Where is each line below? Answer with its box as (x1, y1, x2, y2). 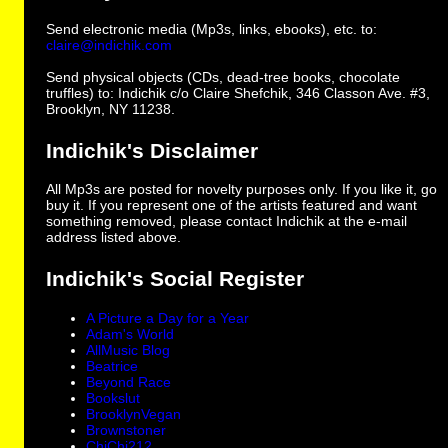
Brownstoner (86, 422, 167, 439)
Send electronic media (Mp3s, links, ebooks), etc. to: (46, 20, 378, 37)
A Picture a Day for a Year (86, 310, 250, 327)
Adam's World (86, 326, 175, 343)
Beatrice (86, 358, 139, 375)
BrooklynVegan (86, 406, 182, 423)
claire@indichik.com (46, 36, 173, 53)
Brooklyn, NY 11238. (46, 100, 176, 117)
